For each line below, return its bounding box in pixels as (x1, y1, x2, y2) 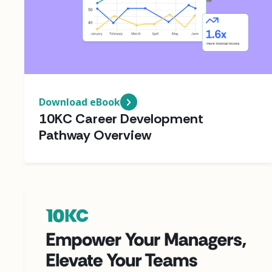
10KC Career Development (39, 109, 203, 127)
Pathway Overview (39, 126, 151, 144)
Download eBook (39, 95, 120, 109)
